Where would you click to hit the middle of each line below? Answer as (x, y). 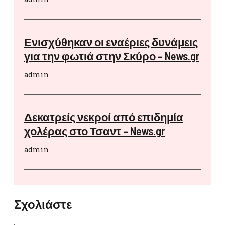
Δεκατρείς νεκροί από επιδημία (104, 116)
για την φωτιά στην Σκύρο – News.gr (112, 55)
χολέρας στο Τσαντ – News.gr (94, 130)
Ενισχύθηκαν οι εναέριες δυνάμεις (111, 41)
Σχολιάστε (43, 204)
